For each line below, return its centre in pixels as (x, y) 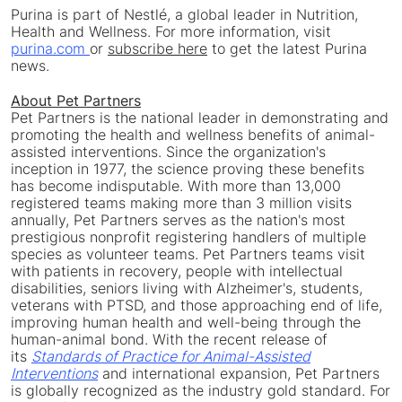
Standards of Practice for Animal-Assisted (171, 357)
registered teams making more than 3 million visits (181, 203)
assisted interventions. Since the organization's (168, 152)
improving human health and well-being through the (186, 323)
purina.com (50, 49)
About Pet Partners (76, 101)
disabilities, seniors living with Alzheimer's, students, (187, 288)
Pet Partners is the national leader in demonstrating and (200, 118)
